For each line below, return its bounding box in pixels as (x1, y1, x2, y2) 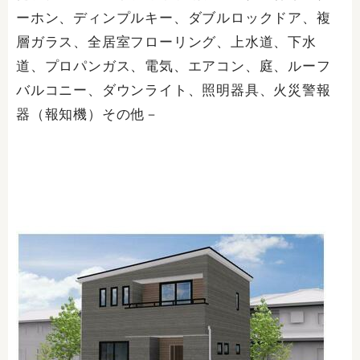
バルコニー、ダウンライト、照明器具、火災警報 (16, 82, 331, 99)
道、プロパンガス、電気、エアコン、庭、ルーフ (16, 58, 331, 75)
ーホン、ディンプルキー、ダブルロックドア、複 (16, 10, 331, 27)
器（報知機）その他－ (16, 106, 159, 123)
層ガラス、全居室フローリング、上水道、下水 (16, 34, 317, 51)
